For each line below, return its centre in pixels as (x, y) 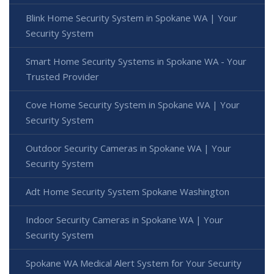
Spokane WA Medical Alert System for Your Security (134, 263)
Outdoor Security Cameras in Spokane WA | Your (128, 148)
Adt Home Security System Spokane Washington (128, 192)
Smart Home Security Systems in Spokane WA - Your (136, 61)
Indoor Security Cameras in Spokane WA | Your (124, 220)
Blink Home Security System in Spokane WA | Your (131, 18)
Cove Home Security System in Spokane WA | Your (133, 105)
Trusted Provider (62, 77)
